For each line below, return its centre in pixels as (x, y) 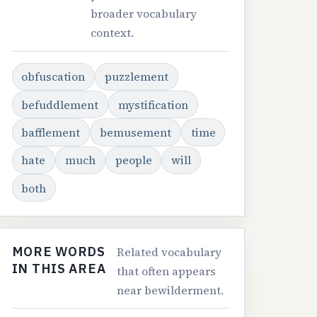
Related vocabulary (169, 252)
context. (113, 33)
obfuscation (53, 77)
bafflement (51, 132)
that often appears (167, 271)
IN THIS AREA (59, 269)
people (133, 160)
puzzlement (137, 77)
